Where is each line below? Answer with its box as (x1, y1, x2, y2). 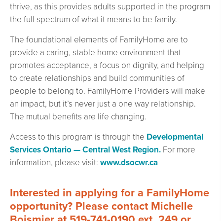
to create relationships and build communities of (10, 73, 184, 83)
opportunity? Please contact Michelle (10, 200, 193, 213)
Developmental (147, 132, 203, 142)
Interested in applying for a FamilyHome (10, 186, 209, 199)
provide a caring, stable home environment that (10, 47, 181, 58)
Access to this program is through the (10, 132, 147, 142)
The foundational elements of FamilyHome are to (10, 35, 188, 45)
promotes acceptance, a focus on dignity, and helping (10, 60, 204, 71)
